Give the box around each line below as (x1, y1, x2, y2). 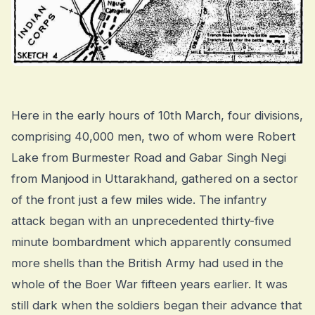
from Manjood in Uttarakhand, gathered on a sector (11, 172, 298, 186)
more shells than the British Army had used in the (11, 256, 283, 271)
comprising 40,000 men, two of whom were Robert (11, 129, 296, 144)
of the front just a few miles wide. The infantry (11, 193, 266, 207)
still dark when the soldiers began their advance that (11, 298, 302, 313)
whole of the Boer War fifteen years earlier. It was (11, 277, 288, 292)
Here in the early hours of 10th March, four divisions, (11, 108, 303, 123)
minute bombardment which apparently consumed (11, 235, 291, 250)
